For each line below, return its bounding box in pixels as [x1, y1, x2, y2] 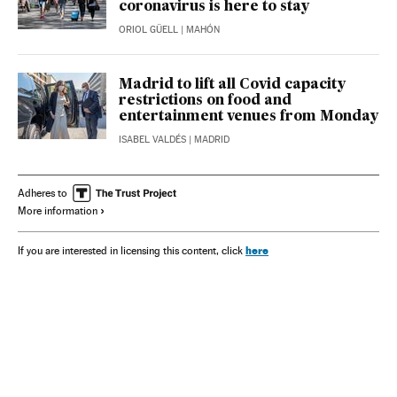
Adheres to [18, 187, 67, 200]
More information [18, 205, 97, 218]
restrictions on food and [119, 94, 292, 109]
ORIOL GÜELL [119, 24, 178, 36]
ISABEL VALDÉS [119, 134, 186, 146]
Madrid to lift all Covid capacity [119, 78, 346, 93]
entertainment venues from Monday [119, 110, 378, 125]
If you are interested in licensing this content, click [18, 245, 245, 258]
